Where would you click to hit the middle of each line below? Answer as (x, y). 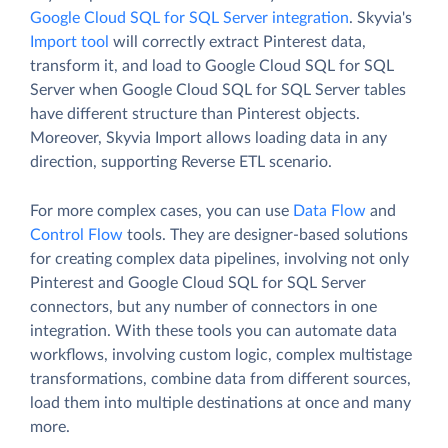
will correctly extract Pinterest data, (237, 41)
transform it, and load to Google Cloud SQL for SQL (212, 65)
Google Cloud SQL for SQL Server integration (189, 17)
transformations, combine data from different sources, (220, 378)
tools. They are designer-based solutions (265, 234)
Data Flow (329, 210)
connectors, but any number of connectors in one (203, 306)
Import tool (69, 41)
